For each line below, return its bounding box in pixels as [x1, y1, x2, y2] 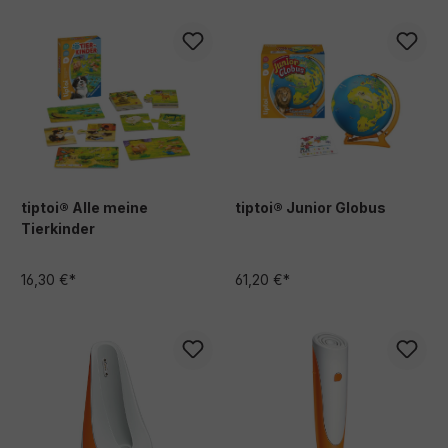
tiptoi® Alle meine [21, 198, 148, 216]
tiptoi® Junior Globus [235, 198, 386, 216]
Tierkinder [21, 219, 95, 237]
